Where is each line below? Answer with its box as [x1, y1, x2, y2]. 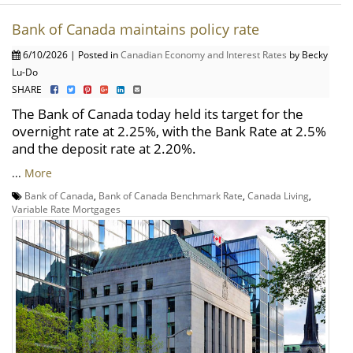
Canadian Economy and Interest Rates [121, 47, 287, 61]
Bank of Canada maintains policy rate [12, 19, 259, 39]
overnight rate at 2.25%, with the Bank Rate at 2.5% [12, 121, 326, 140]
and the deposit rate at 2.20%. [12, 139, 196, 158]
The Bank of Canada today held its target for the [12, 104, 303, 123]
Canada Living [247, 188, 309, 202]
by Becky [287, 47, 328, 61]
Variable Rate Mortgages [12, 202, 121, 215]
